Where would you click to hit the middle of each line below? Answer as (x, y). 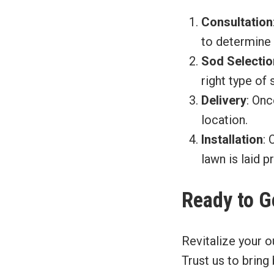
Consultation (237, 22)
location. (224, 120)
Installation (232, 139)
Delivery (224, 100)
